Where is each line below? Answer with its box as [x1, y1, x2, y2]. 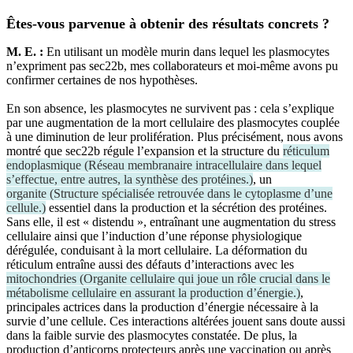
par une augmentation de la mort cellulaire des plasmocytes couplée [6, 115, 340, 129]
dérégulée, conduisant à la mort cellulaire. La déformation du [6, 243, 307, 257]
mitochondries [6, 271, 76, 285]
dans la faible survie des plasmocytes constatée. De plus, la [6, 328, 297, 342]
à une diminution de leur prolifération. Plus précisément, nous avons [6, 129, 343, 143]
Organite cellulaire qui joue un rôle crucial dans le [84, 271, 330, 285]
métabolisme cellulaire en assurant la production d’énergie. [6, 285, 296, 299]
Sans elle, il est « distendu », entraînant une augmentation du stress [6, 214, 336, 229]
